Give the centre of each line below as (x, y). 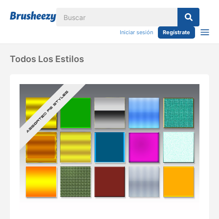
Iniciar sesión (136, 32)
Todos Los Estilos (47, 59)
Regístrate (176, 32)
